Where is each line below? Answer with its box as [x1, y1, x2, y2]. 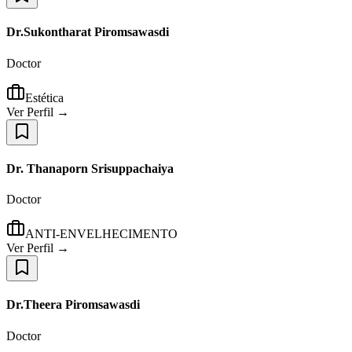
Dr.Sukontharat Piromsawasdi [6, 25, 169, 39]
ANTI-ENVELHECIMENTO [25, 227, 178, 241]
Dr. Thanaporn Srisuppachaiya [6, 161, 174, 175]
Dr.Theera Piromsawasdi [6, 298, 140, 312]
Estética [25, 90, 64, 104]
